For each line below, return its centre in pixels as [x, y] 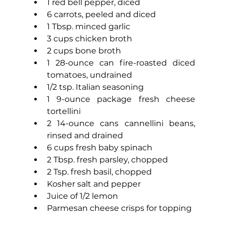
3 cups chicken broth [89, 39]
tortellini [64, 111]
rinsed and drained [85, 136]
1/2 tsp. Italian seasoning [95, 87]
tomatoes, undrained [89, 75]
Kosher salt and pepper [94, 184]
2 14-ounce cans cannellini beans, [121, 124]
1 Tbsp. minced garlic [88, 27]
